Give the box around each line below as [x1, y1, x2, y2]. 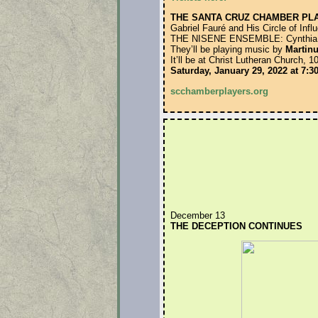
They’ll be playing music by [170, 44, 285, 55]
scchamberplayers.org [170, 85, 268, 97]
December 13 [170, 210, 225, 221]
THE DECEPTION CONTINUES [170, 221, 302, 232]
